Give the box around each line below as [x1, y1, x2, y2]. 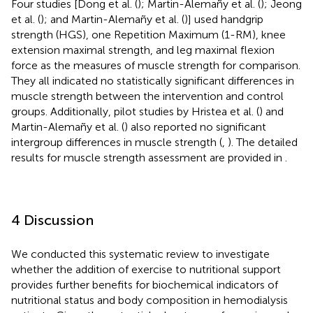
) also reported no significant [124, 119, 266, 133]
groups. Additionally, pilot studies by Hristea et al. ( [11, 104, 259, 118]
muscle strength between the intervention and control [11, 89, 284, 103]
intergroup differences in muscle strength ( [11, 135, 222, 149]
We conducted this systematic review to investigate [11, 247, 270, 261]
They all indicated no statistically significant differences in [11, 73, 294, 87]
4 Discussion [11, 211, 94, 228]
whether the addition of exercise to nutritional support [11, 262, 281, 276]
